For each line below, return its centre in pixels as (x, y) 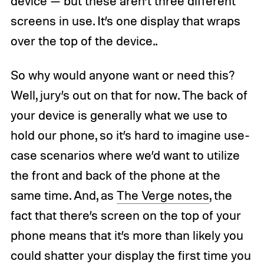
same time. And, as (63, 195)
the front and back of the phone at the (115, 175)
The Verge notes (163, 195)
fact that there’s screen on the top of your (126, 215)
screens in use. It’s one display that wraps (125, 21)
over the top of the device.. (84, 41)
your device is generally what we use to (119, 115)
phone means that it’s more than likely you (127, 235)
